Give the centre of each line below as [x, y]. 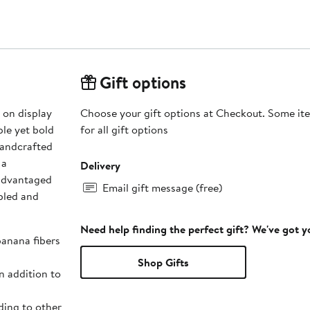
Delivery [100, 165]
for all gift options [124, 129]
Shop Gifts [163, 262]
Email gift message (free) [162, 187]
